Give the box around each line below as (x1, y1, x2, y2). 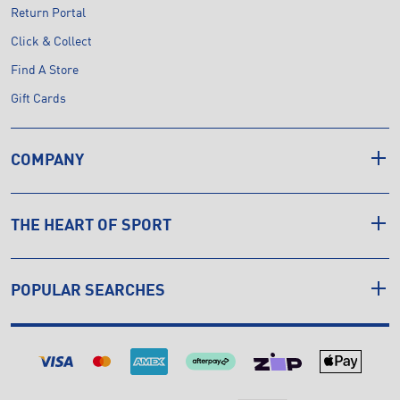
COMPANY (11, 152, 84, 169)
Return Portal (11, 6, 86, 20)
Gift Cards (11, 92, 66, 105)
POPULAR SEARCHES (11, 282, 165, 299)
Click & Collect (11, 35, 92, 48)
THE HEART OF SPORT (11, 217, 171, 234)
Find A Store (11, 63, 79, 77)
